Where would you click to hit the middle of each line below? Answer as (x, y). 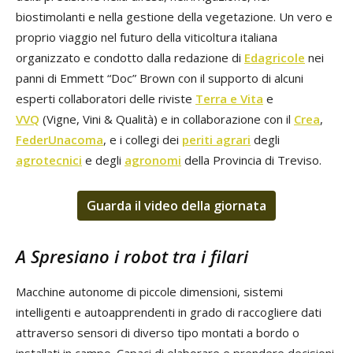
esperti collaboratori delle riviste (106, 99)
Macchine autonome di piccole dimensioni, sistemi (149, 292)
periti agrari (216, 140)
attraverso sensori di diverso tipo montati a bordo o (158, 333)
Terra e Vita (229, 99)
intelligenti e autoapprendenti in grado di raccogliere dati (169, 312)
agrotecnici (49, 160)
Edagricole (275, 58)
